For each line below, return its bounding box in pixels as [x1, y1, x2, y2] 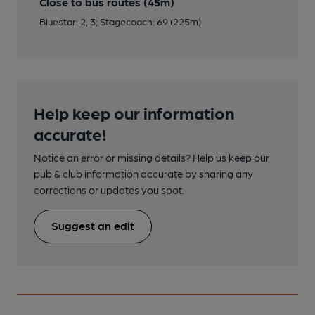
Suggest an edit [51, 218, 134, 232]
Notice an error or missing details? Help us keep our [34, 150, 269, 164]
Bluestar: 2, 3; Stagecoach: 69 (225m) [39, 15, 201, 27]
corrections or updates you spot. [34, 183, 184, 196]
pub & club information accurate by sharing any [34, 167, 253, 180]
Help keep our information [34, 101, 234, 122]
